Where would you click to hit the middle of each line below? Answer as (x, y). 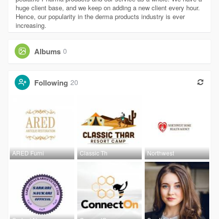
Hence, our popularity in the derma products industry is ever (100, 16)
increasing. (31, 25)
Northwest (161, 153)
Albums (47, 51)
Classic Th (93, 153)
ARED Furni (28, 153)
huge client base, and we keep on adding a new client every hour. (108, 7)
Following (51, 82)
